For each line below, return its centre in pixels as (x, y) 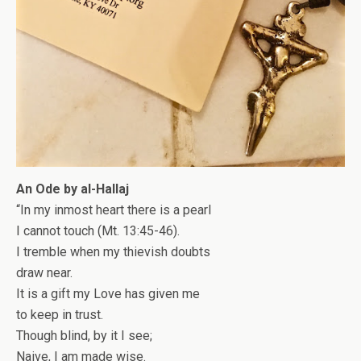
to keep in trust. (60, 315)
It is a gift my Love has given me (108, 294)
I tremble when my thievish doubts (113, 252)
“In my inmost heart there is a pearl (114, 210)
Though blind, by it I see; (84, 336)
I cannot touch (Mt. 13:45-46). (100, 231)
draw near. (44, 273)
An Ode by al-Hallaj (74, 189)
